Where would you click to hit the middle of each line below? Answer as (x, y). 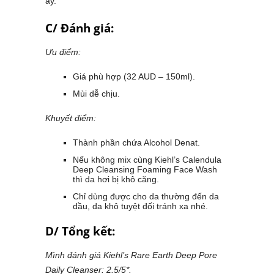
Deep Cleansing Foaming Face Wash (145, 170)
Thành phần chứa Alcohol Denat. (136, 143)
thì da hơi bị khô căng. (116, 180)
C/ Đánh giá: (80, 28)
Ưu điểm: (63, 52)
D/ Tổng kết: (80, 231)
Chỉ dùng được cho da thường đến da (146, 197)
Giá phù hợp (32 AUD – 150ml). (134, 77)
